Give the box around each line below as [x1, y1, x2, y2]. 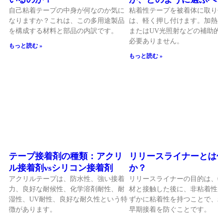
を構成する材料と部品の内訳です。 [9, 27, 118, 35]
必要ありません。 [128, 37, 183, 45]
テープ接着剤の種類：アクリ [9, 151, 123, 161]
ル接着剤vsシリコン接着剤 [9, 163, 113, 173]
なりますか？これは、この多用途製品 [9, 17, 125, 25]
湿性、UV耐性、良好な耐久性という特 [9, 195, 127, 203]
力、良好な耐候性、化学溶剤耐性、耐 [9, 185, 125, 193]
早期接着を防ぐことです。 [128, 205, 211, 213]
